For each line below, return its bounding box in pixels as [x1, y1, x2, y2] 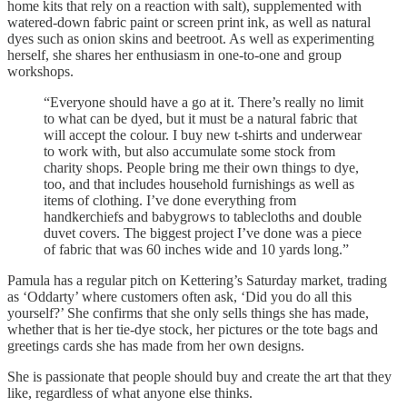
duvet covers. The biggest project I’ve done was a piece [44, 224, 362, 241]
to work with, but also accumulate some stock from [44, 143, 335, 159]
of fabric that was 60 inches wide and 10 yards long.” [44, 241, 349, 257]
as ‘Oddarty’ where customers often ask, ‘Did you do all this [7, 288, 352, 304]
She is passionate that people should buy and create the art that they [7, 368, 392, 384]
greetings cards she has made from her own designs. [7, 337, 308, 353]
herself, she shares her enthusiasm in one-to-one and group [7, 46, 342, 63]
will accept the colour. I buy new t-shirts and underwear [44, 126, 362, 143]
